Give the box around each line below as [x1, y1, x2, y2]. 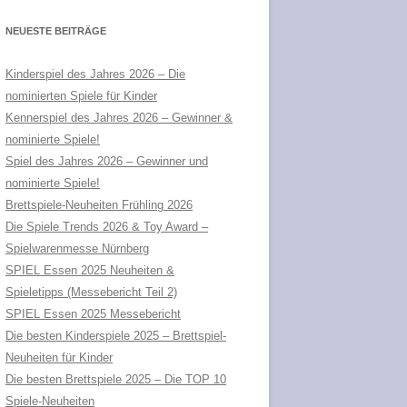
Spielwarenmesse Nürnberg [5, 241, 149, 255]
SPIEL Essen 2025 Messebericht [5, 306, 181, 321]
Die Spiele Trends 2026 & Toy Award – [5, 219, 208, 233]
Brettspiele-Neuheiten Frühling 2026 [5, 197, 193, 212]
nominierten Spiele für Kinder [5, 88, 157, 103]
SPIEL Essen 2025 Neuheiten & [5, 263, 174, 277]
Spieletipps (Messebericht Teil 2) [5, 284, 177, 299]
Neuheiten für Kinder [5, 350, 113, 364]
